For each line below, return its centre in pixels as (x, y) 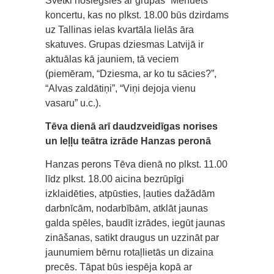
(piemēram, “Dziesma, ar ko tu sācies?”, (131, 73)
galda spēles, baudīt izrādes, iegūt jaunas (135, 223)
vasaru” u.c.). (73, 103)
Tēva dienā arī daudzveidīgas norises (131, 126)
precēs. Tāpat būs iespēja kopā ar (119, 267)
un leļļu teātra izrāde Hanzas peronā (128, 141)
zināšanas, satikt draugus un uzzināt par (132, 237)
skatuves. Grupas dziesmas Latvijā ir (124, 44)
